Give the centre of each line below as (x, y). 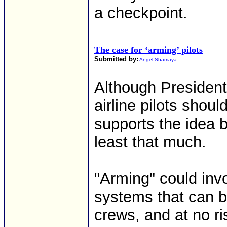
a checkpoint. (141, 13)
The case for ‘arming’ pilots (148, 50)
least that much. (150, 142)
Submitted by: (116, 59)
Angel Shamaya (158, 60)
